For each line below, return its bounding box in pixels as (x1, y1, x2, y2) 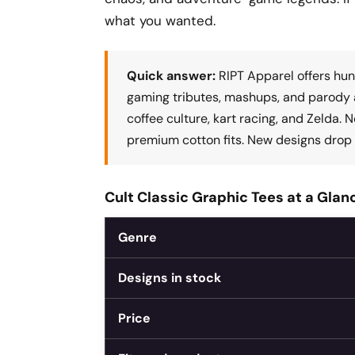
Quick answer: (127, 67, 216, 84)
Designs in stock (118, 269, 221, 286)
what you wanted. (105, 12, 216, 29)
